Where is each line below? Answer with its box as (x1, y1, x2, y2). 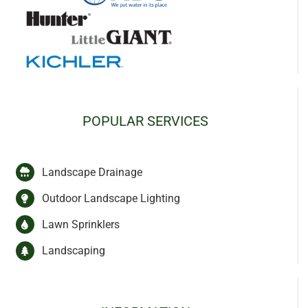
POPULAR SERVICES (82, 113, 209, 130)
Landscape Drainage (41, 165, 142, 179)
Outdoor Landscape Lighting (41, 191, 180, 205)
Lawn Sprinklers (41, 218, 120, 232)
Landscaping (41, 244, 105, 258)
